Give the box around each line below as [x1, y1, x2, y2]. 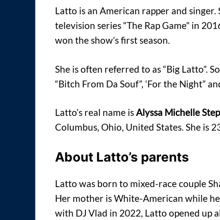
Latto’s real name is [55, 107, 136, 118]
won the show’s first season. [55, 34, 170, 46]
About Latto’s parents [55, 149, 189, 165]
